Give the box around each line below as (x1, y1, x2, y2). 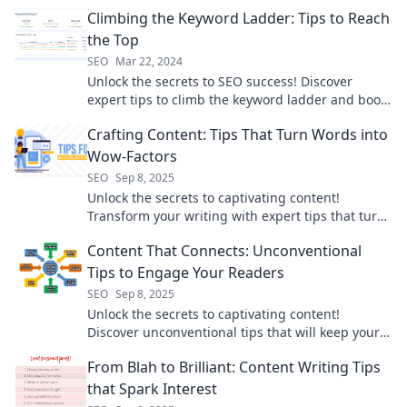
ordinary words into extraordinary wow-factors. (87, 225, 374, 243)
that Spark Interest (87, 379, 217, 400)
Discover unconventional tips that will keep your (87, 323, 380, 342)
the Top (87, 30, 139, 51)
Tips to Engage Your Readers (87, 263, 284, 283)
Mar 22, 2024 (115, 54, 183, 70)
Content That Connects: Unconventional (87, 241, 362, 262)
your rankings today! (87, 109, 213, 127)
